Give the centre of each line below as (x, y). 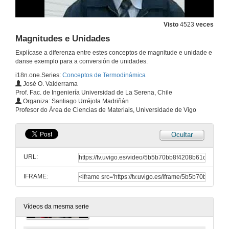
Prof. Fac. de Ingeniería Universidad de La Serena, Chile (94, 93)
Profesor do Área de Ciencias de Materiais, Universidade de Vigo (106, 110)
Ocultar (182, 135)
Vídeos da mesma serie (56, 207)
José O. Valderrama (50, 84)
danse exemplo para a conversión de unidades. (82, 62)
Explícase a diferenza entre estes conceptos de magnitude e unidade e (114, 53)
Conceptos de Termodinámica (104, 75)
